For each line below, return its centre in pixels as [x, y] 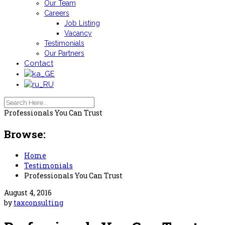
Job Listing [82, 23]
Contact [39, 63]
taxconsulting [38, 202]
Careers [57, 13]
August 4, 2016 [28, 192]
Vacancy [78, 33]
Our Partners [64, 53]
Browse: [25, 134]
